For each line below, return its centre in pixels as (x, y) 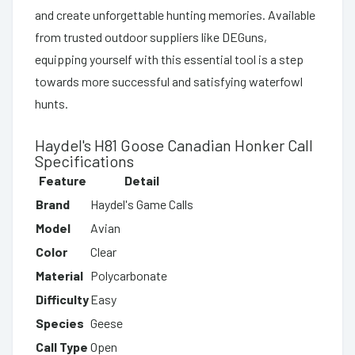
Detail (142, 180)
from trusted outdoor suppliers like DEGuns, (151, 36)
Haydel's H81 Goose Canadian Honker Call (174, 145)
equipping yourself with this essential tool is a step (169, 59)
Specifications (84, 160)
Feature (62, 180)
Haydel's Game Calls (142, 204)
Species (60, 323)
